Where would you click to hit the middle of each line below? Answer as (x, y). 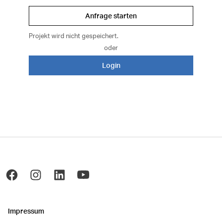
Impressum (26, 211)
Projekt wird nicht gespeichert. (74, 36)
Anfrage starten (111, 16)
